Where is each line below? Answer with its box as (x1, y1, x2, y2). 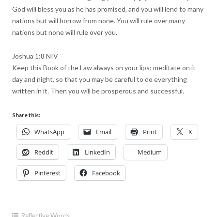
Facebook (92, 168, 120, 177)
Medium (137, 147, 162, 156)
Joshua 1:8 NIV (12, 51, 58, 60)
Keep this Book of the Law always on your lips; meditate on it (12, 63, 196, 72)
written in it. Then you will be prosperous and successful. (12, 86, 184, 95)
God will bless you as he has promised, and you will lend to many (12, 4, 203, 13)
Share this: (12, 111, 40, 119)
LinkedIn (84, 147, 110, 156)
